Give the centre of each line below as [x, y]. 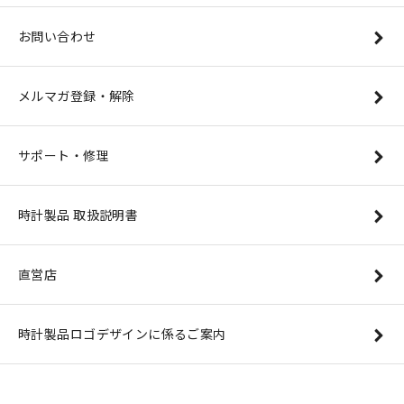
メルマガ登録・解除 [77, 96]
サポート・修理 [64, 155]
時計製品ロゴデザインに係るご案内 [122, 334]
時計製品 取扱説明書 [78, 215]
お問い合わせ [57, 36]
